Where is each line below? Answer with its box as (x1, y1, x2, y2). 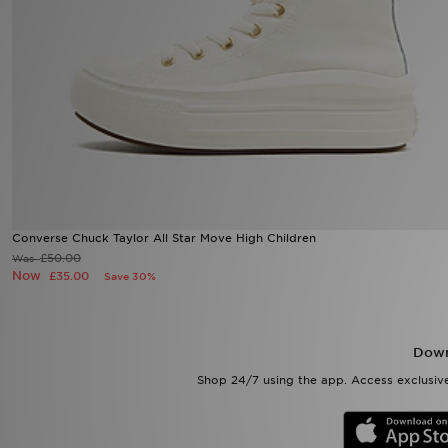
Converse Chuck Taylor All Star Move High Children (12, 231, 316, 245)
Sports (15, 37, 63, 53)
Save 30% (104, 270, 156, 282)
